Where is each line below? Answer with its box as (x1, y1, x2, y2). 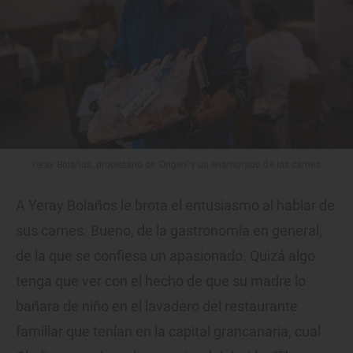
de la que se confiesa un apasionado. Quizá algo (16, 247, 315, 265)
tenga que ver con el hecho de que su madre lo (16, 273, 306, 290)
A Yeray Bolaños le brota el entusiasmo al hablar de (16, 197, 335, 214)
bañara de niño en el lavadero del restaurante (16, 298, 298, 315)
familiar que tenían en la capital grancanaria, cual (16, 323, 321, 340)
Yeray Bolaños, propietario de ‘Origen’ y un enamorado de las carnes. (31, 159, 322, 171)
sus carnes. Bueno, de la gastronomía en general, (16, 222, 322, 240)
